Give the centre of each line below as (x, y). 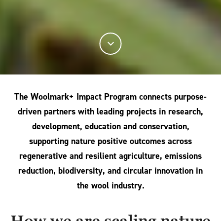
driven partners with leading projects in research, (110, 111)
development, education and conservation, (110, 126)
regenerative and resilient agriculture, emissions (110, 156)
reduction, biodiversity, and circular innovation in (110, 171)
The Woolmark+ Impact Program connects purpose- (110, 97)
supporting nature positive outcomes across (110, 141)
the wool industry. (110, 185)
